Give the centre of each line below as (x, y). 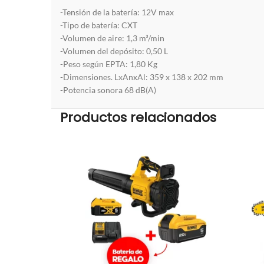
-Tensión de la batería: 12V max (117, 12)
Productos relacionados (138, 117)
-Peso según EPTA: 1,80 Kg (109, 64)
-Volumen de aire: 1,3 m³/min (112, 38)
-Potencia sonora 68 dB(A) (108, 90)
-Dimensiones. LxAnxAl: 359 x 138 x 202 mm (142, 77)
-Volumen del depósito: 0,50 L (114, 51)
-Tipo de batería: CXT (99, 25)
